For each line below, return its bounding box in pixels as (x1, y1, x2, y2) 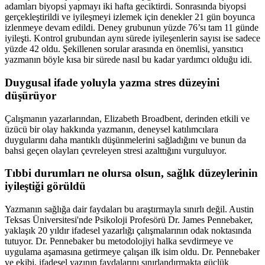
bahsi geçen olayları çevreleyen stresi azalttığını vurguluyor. (5, 145, 227, 156)
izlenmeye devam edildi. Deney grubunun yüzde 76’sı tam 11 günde (5, 22, 258, 33)
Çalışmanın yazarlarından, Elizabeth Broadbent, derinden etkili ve (5, 113, 250, 124)
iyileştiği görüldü (5, 180, 86, 193)
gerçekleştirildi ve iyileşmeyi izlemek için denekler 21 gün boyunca (5, 12, 255, 22)
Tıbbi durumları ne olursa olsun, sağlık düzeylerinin (5, 167, 258, 180)
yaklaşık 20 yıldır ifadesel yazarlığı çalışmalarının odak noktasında (5, 225, 251, 236)
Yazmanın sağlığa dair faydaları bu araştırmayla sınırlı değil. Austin (5, 204, 254, 215)
